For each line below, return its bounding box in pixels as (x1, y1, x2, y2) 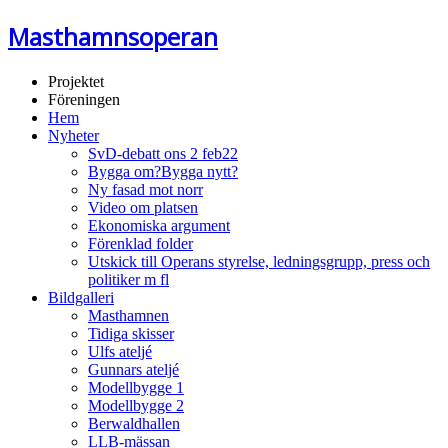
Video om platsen (88, 198, 198, 216)
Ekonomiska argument (88, 216, 230, 234)
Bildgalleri (48, 288, 114, 306)
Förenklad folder (88, 234, 193, 252)
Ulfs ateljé (88, 342, 152, 360)
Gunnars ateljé (88, 360, 179, 378)
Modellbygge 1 (88, 378, 184, 396)
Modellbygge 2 (88, 396, 184, 414)
